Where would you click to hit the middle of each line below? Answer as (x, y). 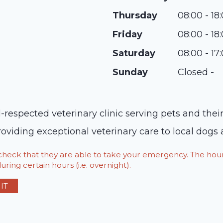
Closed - (196, 72)
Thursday (135, 15)
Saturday (134, 53)
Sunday (130, 72)
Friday (127, 34)
